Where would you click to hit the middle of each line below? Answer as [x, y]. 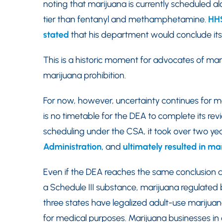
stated [56, 35]
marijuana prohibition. [84, 75]
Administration [72, 147]
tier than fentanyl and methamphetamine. [126, 19]
